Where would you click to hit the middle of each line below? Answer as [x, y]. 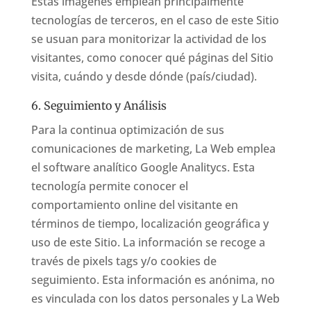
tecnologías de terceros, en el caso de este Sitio [155, 20]
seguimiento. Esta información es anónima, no [153, 280]
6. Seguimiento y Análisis [99, 106]
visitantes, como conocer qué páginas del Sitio [152, 58]
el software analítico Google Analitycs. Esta [143, 167]
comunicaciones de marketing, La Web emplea [153, 149]
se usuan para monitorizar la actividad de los [149, 39]
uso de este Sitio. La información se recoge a [148, 242]
